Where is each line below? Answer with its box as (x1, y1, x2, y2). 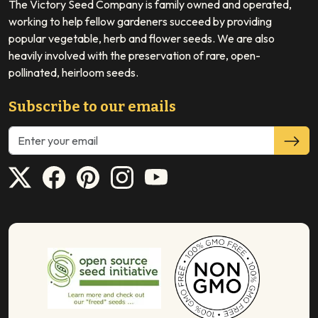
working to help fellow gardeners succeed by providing (9, 13, 272, 28)
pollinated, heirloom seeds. (9, 65, 138, 79)
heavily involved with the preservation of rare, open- (9, 48, 261, 62)
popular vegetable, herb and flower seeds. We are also (9, 31, 275, 45)
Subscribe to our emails (9, 97, 176, 115)
